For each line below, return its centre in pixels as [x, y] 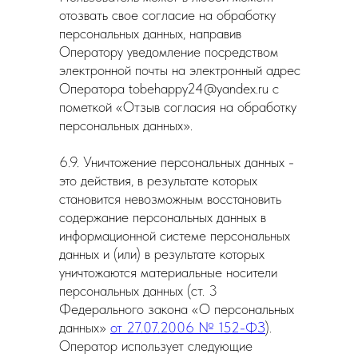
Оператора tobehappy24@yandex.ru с [169, 88]
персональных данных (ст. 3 [138, 290]
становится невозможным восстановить [170, 199]
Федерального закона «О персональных [177, 309]
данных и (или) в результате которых [162, 254]
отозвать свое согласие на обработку [167, 15]
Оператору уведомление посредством [169, 52]
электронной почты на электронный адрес [180, 70]
